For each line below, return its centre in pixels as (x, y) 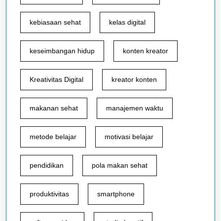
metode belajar (53, 137)
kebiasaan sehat (55, 22)
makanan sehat (54, 108)
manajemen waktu (135, 108)
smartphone (116, 194)
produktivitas (49, 194)
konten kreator (146, 51)
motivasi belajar (129, 137)
